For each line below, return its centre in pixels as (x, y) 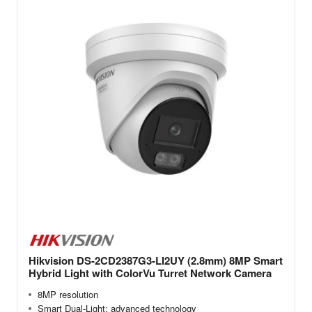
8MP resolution (68, 294)
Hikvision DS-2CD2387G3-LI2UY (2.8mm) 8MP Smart (156, 260)
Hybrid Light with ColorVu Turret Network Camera (150, 273)
